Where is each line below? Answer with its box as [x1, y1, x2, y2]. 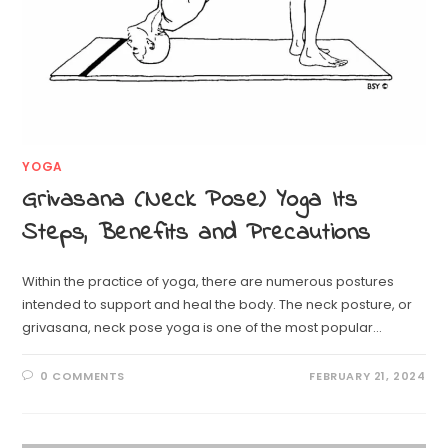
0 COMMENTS [40, 368, 126, 385]
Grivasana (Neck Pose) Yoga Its [22, 183, 358, 219]
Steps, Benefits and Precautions [22, 216, 372, 252]
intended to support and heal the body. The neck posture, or [22, 295, 413, 315]
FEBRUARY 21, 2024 [309, 368, 426, 385]
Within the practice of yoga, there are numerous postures [22, 272, 395, 292]
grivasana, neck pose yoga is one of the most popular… [22, 318, 383, 338]
